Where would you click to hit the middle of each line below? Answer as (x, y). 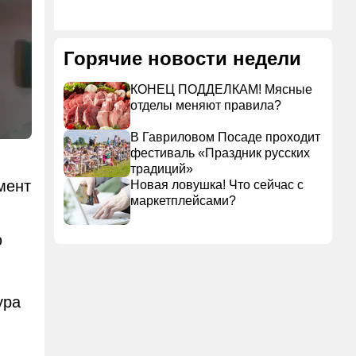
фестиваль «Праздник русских (220, 153)
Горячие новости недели (182, 58)
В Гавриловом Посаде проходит (225, 137)
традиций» (162, 169)
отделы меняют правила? (206, 105)
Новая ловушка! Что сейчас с (217, 185)
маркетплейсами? (183, 201)
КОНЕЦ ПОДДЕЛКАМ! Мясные (221, 89)
